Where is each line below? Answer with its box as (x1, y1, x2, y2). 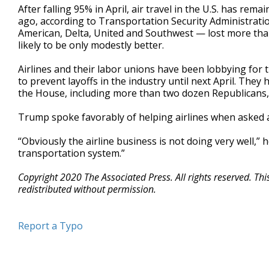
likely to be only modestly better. (18, 38, 164, 52)
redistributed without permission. (18, 183, 156, 196)
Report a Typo (18, 219, 83, 232)
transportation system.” (18, 147, 125, 160)
